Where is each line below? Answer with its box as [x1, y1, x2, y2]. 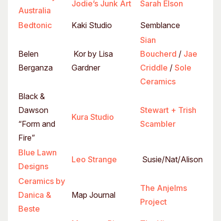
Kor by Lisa [72, 49, 113, 59]
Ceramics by [18, 176, 65, 186]
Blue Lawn [18, 147, 57, 157]
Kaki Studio [72, 20, 112, 30]
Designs [18, 161, 48, 171]
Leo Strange [72, 154, 117, 164]
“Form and [18, 119, 55, 129]
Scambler [140, 119, 176, 129]
